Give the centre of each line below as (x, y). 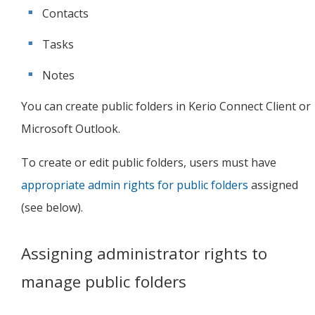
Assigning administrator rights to (144, 253)
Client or (287, 106)
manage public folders (104, 282)
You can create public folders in (105, 106)
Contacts (65, 13)
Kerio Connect (226, 106)
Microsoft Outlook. (71, 129)
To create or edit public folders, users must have (149, 162)
